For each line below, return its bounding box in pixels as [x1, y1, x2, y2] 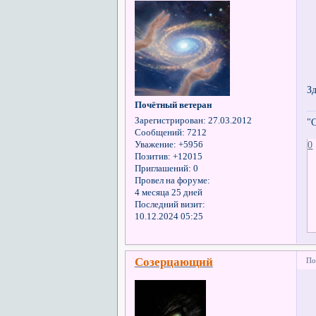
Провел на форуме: [134, 175, 210, 186]
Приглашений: [134, 163, 191, 174]
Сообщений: [134, 127, 185, 138]
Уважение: [134, 139, 176, 150]
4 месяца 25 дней [134, 187, 202, 197]
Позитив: [134, 151, 171, 162]
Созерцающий [134, 255, 213, 269]
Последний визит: [134, 199, 205, 209]
